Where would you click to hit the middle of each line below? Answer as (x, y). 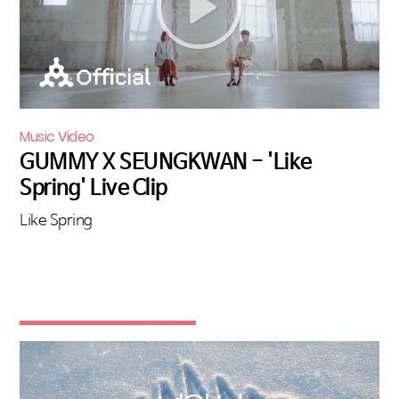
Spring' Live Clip (94, 187)
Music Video (57, 136)
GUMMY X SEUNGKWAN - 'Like (166, 162)
